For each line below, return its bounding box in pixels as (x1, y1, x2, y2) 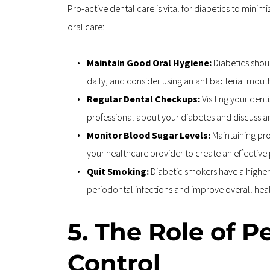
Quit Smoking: (87, 165, 151, 178)
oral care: (67, 20, 104, 33)
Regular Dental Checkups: (87, 93, 202, 105)
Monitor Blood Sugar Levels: (87, 129, 212, 142)
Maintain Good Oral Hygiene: (87, 57, 213, 69)
